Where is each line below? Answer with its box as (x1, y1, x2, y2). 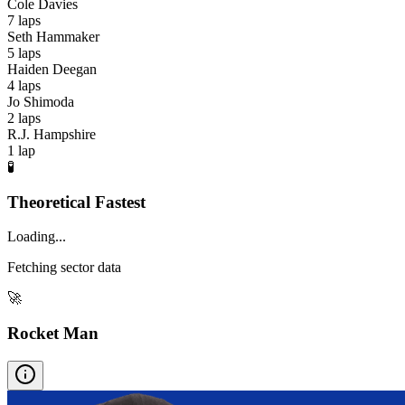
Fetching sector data (7, 259, 121, 276)
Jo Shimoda (7, 93, 74, 109)
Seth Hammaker (7, 28, 99, 44)
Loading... (7, 229, 66, 245)
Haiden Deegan (7, 61, 97, 77)
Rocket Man (7, 323, 99, 343)
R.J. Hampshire (7, 126, 96, 142)
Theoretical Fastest (7, 192, 146, 212)
